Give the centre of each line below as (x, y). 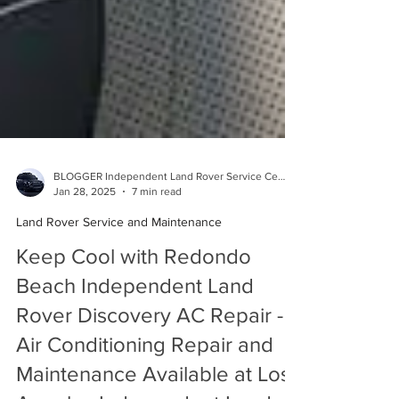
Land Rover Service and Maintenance (119, 275)
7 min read (157, 244)
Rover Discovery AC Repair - (150, 368)
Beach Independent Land (135, 339)
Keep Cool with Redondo (134, 309)
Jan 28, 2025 (85, 244)
